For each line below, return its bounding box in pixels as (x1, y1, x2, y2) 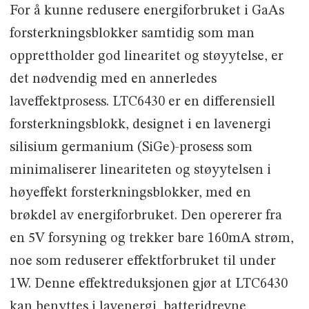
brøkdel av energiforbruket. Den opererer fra (9, 209, 282, 223)
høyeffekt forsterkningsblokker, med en (9, 186, 251, 201)
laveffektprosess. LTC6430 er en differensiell (9, 95, 275, 110)
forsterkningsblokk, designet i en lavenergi (9, 118, 271, 132)
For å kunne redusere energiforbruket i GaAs (9, 4, 284, 19)
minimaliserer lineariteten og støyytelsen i (9, 163, 271, 178)
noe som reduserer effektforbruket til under (9, 255, 276, 269)
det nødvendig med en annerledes (9, 72, 217, 87)
